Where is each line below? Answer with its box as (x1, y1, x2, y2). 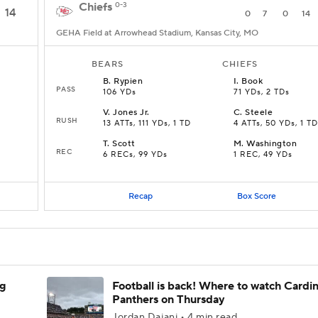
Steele (245, 107, 273, 118)
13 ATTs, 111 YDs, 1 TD (103, 119, 191, 128)
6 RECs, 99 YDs (103, 150, 168, 160)
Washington (246, 138, 297, 149)
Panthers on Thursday (112, 292, 225, 307)
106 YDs (103, 87, 136, 97)
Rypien (114, 76, 143, 87)
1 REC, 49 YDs (234, 150, 292, 160)
